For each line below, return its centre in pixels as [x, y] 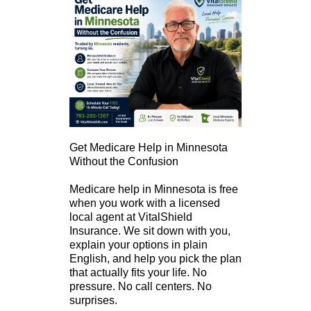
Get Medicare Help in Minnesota [149, 148]
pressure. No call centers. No [141, 287]
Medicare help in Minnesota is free [154, 190]
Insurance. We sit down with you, [150, 231]
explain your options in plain [138, 245]
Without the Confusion [124, 162]
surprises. [93, 301]
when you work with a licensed [145, 203]
